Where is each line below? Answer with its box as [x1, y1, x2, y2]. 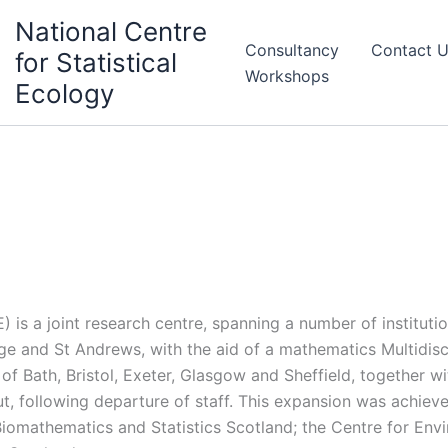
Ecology [14, 78, 114, 109]
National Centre [14, 16, 207, 47]
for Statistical [14, 47, 177, 78]
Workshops [245, 65, 329, 86]
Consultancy [245, 39, 339, 60]
